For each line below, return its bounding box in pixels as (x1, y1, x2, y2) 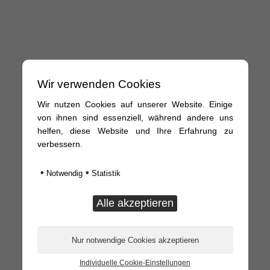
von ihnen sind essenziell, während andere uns (37, 113, 233, 123)
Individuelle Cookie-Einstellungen (80, 258, 190, 267)
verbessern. (37, 139, 83, 149)
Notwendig (43, 169, 83, 178)
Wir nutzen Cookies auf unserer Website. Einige (37, 99, 233, 110)
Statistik (89, 169, 121, 178)
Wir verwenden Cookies (37, 78, 161, 91)
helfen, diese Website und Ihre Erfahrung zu (37, 126, 233, 136)
